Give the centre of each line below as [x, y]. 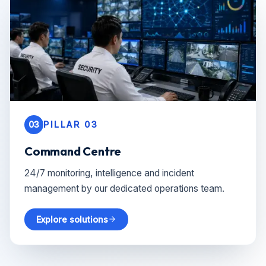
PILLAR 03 [71, 125]
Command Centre [73, 151]
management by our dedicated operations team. [124, 188]
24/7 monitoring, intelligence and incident [109, 173]
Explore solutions [72, 219]
